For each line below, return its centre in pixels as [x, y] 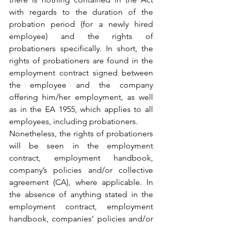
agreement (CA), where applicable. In [81, 182]
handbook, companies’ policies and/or [81, 218]
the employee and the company [81, 85]
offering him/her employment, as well [81, 97]
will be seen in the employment [81, 145]
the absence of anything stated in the [81, 194]
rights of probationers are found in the [81, 60]
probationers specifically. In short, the [81, 48]
